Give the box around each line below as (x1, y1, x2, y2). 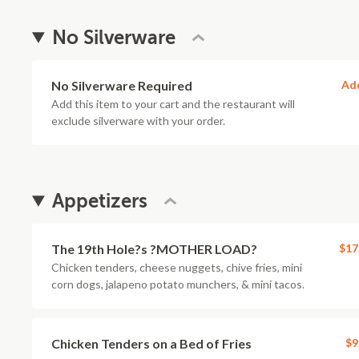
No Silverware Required (51, 78, 192, 93)
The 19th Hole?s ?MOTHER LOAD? (51, 241, 257, 256)
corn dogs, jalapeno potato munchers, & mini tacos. (51, 277, 305, 291)
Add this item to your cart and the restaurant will (51, 97, 295, 111)
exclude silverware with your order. (51, 114, 225, 127)
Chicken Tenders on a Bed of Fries (51, 336, 252, 351)
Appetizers (52, 190, 148, 212)
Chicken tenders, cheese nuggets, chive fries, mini (51, 260, 302, 274)
